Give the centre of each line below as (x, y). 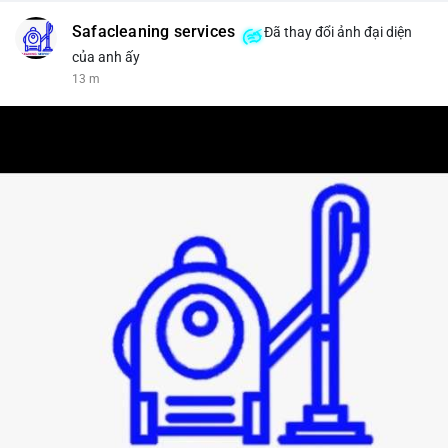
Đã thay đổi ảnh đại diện (337, 32)
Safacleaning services (154, 32)
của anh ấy (106, 57)
